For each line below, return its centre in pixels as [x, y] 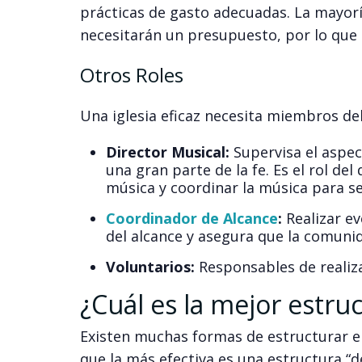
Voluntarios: [152, 267]
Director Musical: [169, 152]
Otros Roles [131, 75]
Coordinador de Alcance [192, 219]
